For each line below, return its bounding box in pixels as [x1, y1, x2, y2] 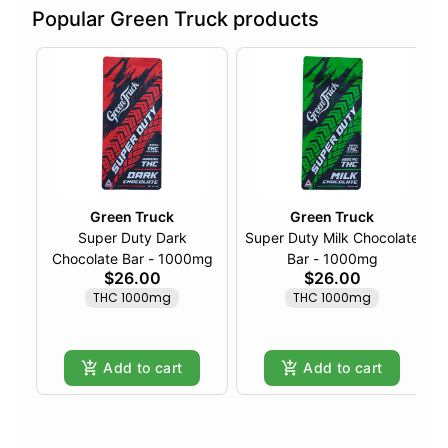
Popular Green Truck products [32, 6, 319, 31]
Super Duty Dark [77, 228, 187, 246]
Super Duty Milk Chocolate [245, 228, 419, 246]
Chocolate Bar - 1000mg [51, 249, 213, 267]
